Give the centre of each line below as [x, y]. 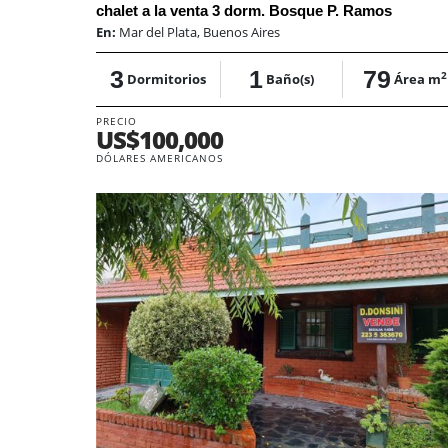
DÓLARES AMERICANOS [159, 157]
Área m [417, 78]
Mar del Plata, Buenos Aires [199, 31]
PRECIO [116, 120]
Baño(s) [289, 78]
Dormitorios [166, 78]
